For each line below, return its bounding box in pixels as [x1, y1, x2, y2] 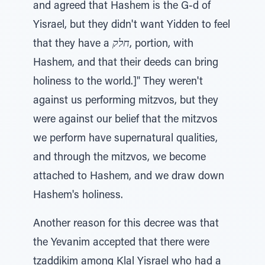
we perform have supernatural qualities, [33, 134, 218, 144]
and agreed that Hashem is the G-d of [33, 1, 211, 12]
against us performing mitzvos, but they [33, 96, 218, 106]
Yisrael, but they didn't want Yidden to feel [33, 20, 230, 31]
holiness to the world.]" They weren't [33, 77, 203, 88]
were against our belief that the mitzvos [33, 115, 218, 125]
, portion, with [130, 39, 193, 50]
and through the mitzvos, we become [33, 153, 206, 163]
